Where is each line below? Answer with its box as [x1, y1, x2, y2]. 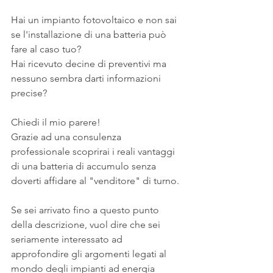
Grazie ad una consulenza [11, 130, 124, 143]
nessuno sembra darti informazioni [11, 72, 163, 84]
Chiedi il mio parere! [11, 116, 101, 128]
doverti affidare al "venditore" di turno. [11, 174, 179, 186]
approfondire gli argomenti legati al [11, 247, 169, 260]
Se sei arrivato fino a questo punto [11, 204, 161, 216]
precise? [11, 87, 47, 99]
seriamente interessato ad [11, 233, 125, 245]
